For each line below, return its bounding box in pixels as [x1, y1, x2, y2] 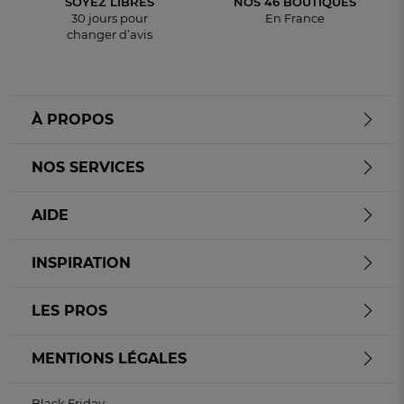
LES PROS [32, 301, 107, 319]
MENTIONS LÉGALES [32, 349, 187, 367]
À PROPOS [32, 110, 114, 128]
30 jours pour [70, 10, 148, 25]
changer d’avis [66, 26, 152, 41]
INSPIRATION [32, 253, 131, 271]
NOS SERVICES [32, 158, 144, 176]
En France [264, 10, 325, 25]
